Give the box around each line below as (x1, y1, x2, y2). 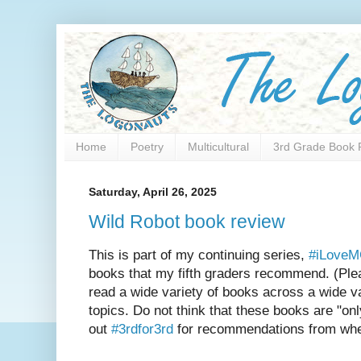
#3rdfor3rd (111, 322, 173, 338)
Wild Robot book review (89, 211, 285, 233)
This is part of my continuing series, (89, 247, 309, 263)
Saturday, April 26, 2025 (89, 185, 217, 198)
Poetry (131, 140, 164, 154)
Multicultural (188, 140, 249, 154)
